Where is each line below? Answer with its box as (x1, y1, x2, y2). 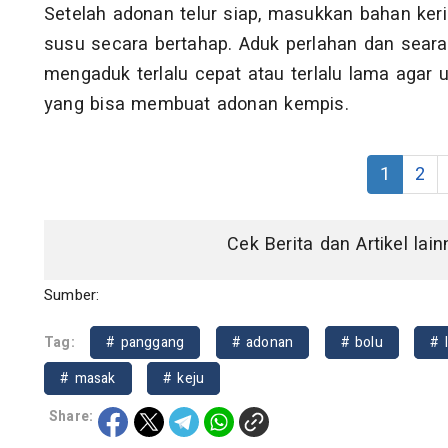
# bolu (340, 332, 383, 354)
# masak (60, 368, 116, 390)
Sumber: (44, 284, 100, 307)
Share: (49, 406, 94, 428)
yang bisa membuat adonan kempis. (44, 91, 349, 119)
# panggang (106, 332, 185, 354)
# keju (162, 368, 205, 390)
